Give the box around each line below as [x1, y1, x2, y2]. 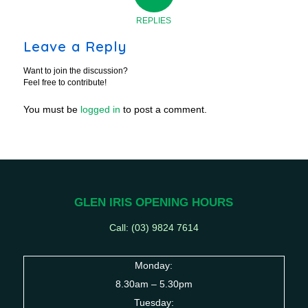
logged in [80, 104, 120, 115]
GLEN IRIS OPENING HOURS [74, 195, 234, 209]
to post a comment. [120, 104, 207, 115]
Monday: [135, 260, 173, 272]
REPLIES [136, 16, 172, 26]
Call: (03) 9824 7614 [109, 222, 199, 234]
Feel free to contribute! [23, 78, 107, 88]
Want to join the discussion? [23, 66, 128, 76]
